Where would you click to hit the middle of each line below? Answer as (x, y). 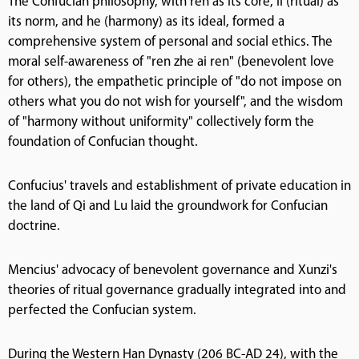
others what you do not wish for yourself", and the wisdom (175, 102)
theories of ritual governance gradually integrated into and (177, 290)
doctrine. (34, 226)
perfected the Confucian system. (102, 310)
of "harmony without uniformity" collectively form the (161, 122)
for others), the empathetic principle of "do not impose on (175, 82)
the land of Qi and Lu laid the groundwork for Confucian (168, 206)
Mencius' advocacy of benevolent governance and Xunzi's (173, 270)
